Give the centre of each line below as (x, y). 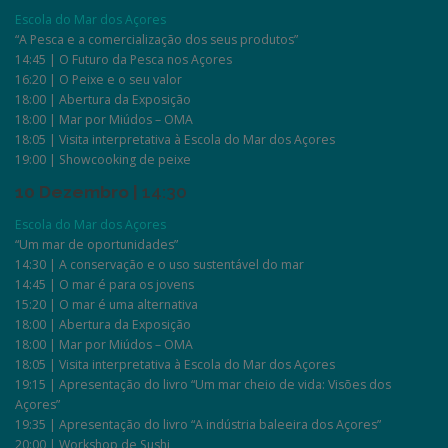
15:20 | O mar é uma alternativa (106, 304)
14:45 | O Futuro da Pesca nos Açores (123, 59)
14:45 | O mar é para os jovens (104, 284)
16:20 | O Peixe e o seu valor (98, 79)
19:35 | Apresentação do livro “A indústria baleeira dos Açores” (198, 424)
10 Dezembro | (76, 191)
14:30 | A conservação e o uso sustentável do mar (159, 264)
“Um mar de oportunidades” (96, 244)
